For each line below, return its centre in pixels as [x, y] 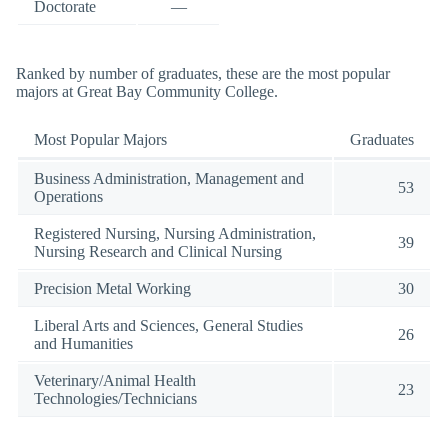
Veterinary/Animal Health [115, 380]
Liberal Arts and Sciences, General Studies [168, 325]
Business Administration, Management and [169, 178]
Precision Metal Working [112, 288]
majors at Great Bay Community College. [147, 92]
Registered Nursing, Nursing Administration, [175, 233]
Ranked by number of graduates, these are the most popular [203, 74]
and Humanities [83, 343]
